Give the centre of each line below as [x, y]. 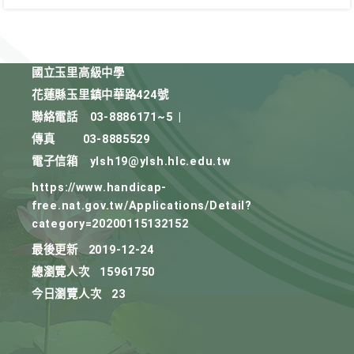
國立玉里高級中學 [78, 73]
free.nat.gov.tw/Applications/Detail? [142, 206]
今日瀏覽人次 [67, 294]
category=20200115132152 [110, 224]
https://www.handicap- [100, 188]
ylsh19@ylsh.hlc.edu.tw [160, 162]
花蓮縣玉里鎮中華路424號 [100, 95]
